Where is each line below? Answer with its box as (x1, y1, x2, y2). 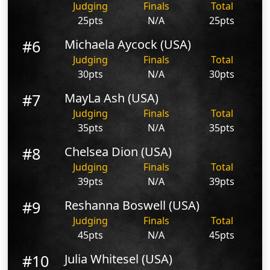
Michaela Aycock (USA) (64, 36, 192, 53)
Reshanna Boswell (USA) (64, 197, 200, 214)
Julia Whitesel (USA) (64, 251, 173, 268)
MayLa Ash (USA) (64, 90, 159, 107)
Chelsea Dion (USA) (64, 143, 172, 160)
